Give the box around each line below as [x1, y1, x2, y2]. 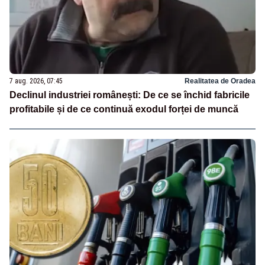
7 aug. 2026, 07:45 [9, 76, 63, 85]
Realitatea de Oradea [185, 76, 256, 85]
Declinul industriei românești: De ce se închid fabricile [9, 89, 250, 100]
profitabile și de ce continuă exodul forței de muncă [9, 104, 238, 114]
